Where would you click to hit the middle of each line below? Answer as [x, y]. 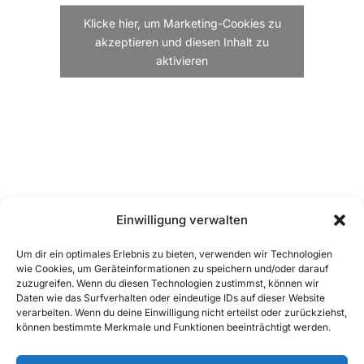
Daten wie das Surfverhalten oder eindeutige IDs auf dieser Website [171, 298]
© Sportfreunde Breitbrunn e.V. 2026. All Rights [163, 336]
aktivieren [182, 60]
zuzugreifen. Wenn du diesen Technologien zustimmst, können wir [168, 283]
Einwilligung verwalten [182, 220]
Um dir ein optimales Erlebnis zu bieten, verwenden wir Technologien [174, 254]
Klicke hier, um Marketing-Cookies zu [182, 22]
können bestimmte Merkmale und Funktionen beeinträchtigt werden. [173, 327]
